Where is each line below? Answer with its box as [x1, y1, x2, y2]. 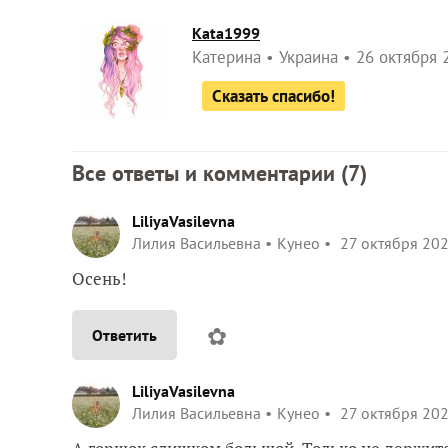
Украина [279, 45, 338, 68]
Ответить [92, 324, 157, 345]
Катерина [192, 45, 261, 68]
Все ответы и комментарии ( [72, 158, 348, 187]
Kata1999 [192, 22, 260, 43]
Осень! [72, 266, 127, 290]
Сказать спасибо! [212, 84, 335, 107]
